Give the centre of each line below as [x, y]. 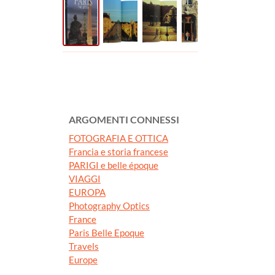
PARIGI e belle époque [114, 165]
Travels [84, 246]
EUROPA [87, 192]
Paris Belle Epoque [107, 233]
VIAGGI [85, 179]
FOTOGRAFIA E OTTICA [118, 138]
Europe [83, 260]
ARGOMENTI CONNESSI [124, 120]
